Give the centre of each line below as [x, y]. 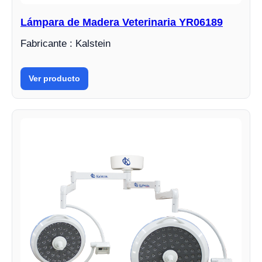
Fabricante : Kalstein [65, 44]
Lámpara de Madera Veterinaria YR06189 [122, 22]
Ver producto [54, 78]
